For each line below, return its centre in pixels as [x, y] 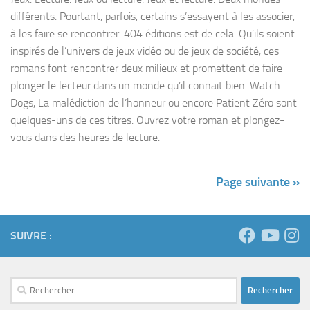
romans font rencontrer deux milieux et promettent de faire [146, 68]
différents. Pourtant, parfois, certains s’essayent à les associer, [153, 16]
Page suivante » [258, 182]
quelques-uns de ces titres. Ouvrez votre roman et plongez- [147, 120]
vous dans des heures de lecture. [85, 137]
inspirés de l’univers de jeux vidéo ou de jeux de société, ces [145, 51]
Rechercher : [36, 285]
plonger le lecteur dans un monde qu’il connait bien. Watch [145, 85]
